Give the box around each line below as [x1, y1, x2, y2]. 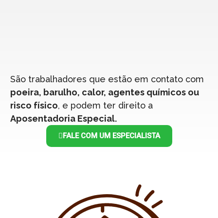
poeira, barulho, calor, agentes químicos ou [10, 87, 199, 97]
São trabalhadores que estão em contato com [10, 74, 204, 84]
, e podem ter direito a [57, 100, 153, 110]
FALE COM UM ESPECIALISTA [62, 131, 160, 140]
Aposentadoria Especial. [10, 113, 117, 124]
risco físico [10, 100, 58, 110]
